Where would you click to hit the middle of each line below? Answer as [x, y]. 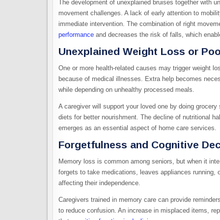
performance [76, 34]
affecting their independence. [100, 183]
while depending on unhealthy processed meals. [127, 89]
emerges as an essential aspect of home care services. [137, 128]
